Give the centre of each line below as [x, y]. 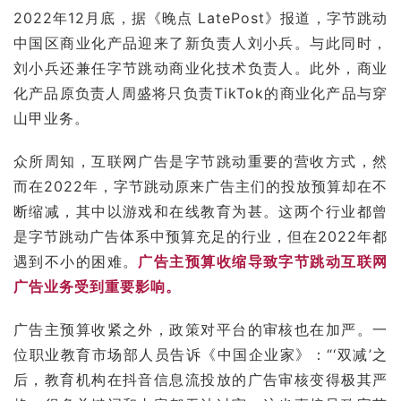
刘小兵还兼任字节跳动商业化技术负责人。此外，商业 [200, 68]
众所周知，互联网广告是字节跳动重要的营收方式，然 [200, 161]
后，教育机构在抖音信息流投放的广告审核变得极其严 [200, 379]
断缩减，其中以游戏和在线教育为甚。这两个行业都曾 [200, 211]
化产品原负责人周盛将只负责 [114, 93]
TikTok [239, 93]
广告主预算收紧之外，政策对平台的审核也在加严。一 [200, 329]
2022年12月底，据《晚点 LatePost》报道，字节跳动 [200, 17]
